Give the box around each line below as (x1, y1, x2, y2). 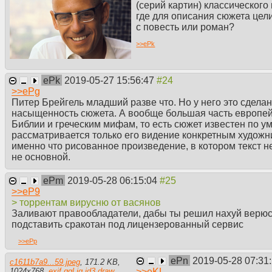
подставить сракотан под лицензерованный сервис (12, 219, 243, 230)
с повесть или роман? (136, 22, 235, 33)
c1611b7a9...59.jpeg (10, 257, 80, 267)
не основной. (12, 152, 70, 163)
